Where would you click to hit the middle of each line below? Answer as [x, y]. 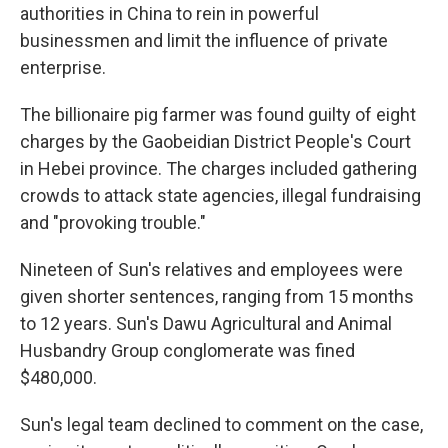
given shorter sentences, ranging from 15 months [217, 296]
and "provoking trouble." [113, 222]
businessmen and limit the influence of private [204, 40]
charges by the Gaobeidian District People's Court [215, 141]
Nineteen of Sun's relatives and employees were [211, 269]
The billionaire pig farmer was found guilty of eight [218, 114]
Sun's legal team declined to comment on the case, [221, 424]
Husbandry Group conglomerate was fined [187, 350]
